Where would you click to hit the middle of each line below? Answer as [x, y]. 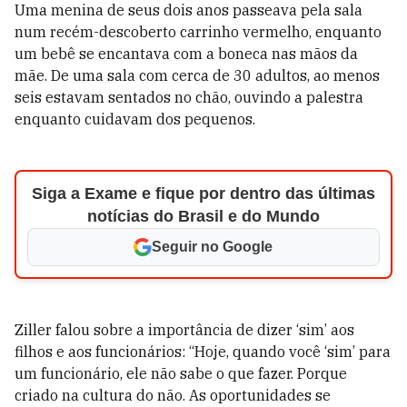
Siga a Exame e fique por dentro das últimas [203, 194]
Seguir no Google [213, 247]
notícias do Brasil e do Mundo [203, 216]
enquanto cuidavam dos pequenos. [135, 119]
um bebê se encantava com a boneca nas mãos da [186, 54]
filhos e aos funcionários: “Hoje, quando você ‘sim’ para [203, 352]
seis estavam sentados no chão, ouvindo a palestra [189, 97]
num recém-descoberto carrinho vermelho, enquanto [198, 32]
